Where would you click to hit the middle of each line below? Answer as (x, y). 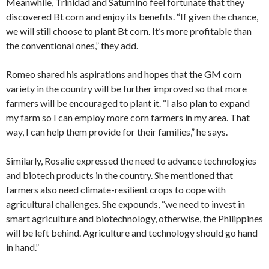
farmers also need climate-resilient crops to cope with (116, 190)
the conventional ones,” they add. (72, 46)
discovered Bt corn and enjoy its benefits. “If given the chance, (132, 17)
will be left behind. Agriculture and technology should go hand (132, 233)
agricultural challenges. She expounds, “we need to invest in (125, 204)
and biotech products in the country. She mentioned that (119, 175)
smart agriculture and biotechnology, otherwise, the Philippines (134, 219)
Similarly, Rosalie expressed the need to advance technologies (131, 161)
